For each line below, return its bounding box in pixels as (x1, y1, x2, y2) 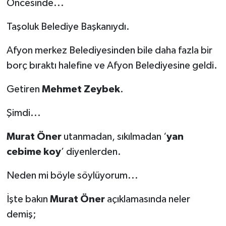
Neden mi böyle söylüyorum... (6, 170, 138, 181)
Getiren (6, 84, 42, 94)
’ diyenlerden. (61, 146, 121, 157)
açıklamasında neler (104, 194, 190, 204)
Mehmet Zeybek (41, 84, 120, 94)
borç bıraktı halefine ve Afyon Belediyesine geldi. (6, 60, 217, 71)
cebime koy (6, 146, 61, 157)
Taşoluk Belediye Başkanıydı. (6, 21, 130, 32)
